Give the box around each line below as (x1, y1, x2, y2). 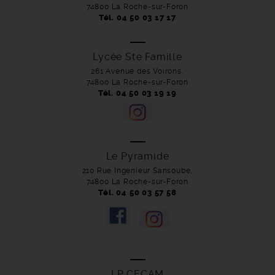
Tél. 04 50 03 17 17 (98, 13, 177, 22)
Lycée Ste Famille (93, 51, 182, 63)
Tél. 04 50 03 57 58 (98, 188, 177, 197)
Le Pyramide (106, 150, 169, 162)
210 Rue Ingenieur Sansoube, (82, 166, 193, 175)
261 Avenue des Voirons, (91, 67, 184, 76)
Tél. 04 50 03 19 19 (98, 88, 177, 98)
